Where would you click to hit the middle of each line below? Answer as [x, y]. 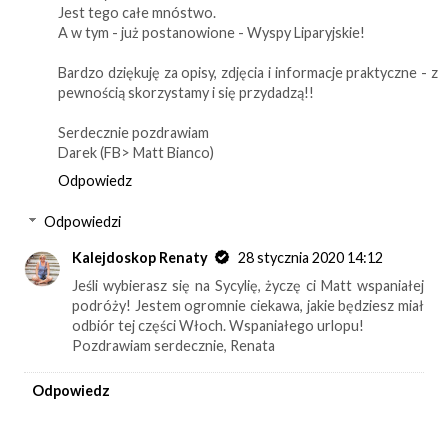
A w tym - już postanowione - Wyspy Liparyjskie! [211, 32]
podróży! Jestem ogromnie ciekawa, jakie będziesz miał [248, 306]
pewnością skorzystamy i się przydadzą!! [186, 92]
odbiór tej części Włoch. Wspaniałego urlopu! [218, 326]
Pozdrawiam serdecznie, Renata [174, 346]
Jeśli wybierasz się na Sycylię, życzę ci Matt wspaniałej [248, 286]
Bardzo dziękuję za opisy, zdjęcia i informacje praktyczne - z [248, 72]
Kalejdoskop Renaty [140, 258]
